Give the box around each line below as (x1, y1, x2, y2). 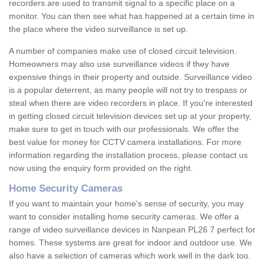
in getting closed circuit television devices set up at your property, (9, 111, 251, 121)
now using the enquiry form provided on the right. (9, 163, 193, 173)
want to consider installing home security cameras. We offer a (9, 212, 239, 222)
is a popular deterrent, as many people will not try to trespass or (9, 85, 247, 95)
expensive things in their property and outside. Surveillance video (9, 72, 252, 82)
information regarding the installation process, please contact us (9, 150, 248, 160)
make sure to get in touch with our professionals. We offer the (9, 124, 239, 134)
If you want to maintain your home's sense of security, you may (9, 199, 244, 209)
